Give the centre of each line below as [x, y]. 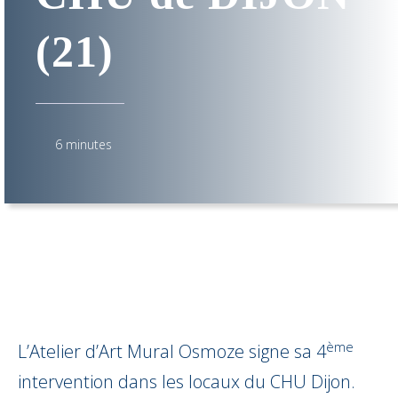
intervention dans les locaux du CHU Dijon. [187, 382]
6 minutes [84, 145]
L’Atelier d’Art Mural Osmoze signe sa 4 [172, 352]
